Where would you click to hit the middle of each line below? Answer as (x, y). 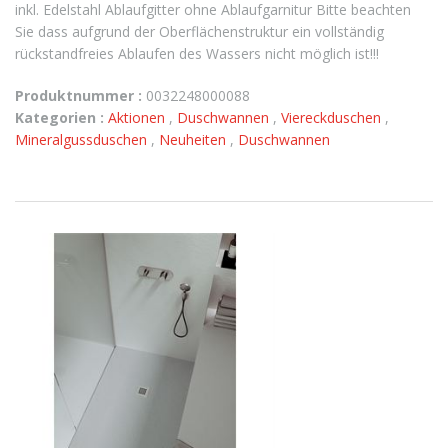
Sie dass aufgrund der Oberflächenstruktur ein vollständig (199, 31)
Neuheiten (194, 139)
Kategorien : (59, 117)
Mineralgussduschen (83, 139)
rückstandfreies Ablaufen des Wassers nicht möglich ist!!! (197, 53)
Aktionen (138, 117)
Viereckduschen (333, 117)
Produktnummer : (78, 95)
